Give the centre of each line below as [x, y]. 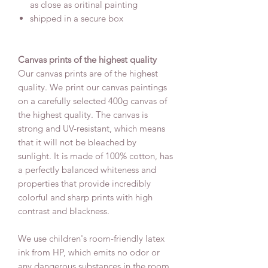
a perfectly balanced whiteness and [87, 170]
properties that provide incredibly [84, 184]
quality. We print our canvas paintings [92, 87]
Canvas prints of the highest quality [87, 60]
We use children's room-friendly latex [91, 239]
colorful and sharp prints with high [85, 197]
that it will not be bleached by [77, 142]
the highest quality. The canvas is [83, 115]
